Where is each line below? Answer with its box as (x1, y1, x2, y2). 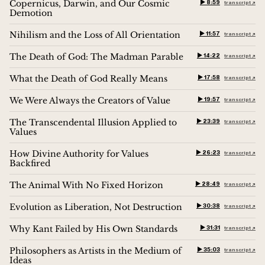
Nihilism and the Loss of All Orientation (9, 29, 180, 40)
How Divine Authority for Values (9, 148, 148, 159)
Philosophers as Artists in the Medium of (9, 245, 182, 256)
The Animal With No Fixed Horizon (9, 179, 163, 190)
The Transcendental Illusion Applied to (9, 117, 177, 128)
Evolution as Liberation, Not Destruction (9, 201, 182, 212)
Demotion (9, 7, 53, 18)
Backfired (9, 157, 50, 169)
